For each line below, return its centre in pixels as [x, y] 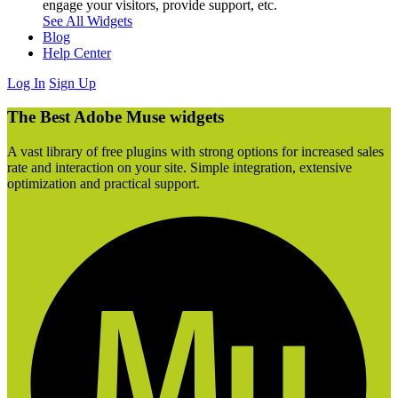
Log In [26, 83]
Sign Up [72, 83]
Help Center [77, 52]
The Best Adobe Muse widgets [115, 117]
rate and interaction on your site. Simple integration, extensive [179, 167]
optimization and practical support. [103, 183]
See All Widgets [88, 20]
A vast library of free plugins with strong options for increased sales [195, 151]
